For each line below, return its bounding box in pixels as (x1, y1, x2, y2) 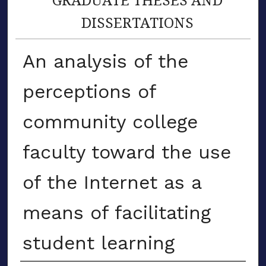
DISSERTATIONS (81, 12, 194, 32)
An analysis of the (22, 49, 188, 72)
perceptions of (22, 80, 156, 103)
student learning (22, 231, 175, 254)
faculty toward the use (22, 140, 231, 163)
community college (22, 110, 198, 133)
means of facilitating (22, 201, 211, 224)
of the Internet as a (22, 170, 201, 194)
